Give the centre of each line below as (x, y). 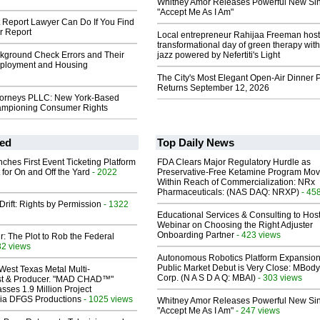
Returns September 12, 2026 (213, 88)
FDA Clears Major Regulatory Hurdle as (234, 162)
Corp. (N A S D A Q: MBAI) (206, 278)
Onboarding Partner (196, 235)
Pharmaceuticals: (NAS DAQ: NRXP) (228, 192)
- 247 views (257, 311)
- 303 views (279, 278)
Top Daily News (196, 143)
